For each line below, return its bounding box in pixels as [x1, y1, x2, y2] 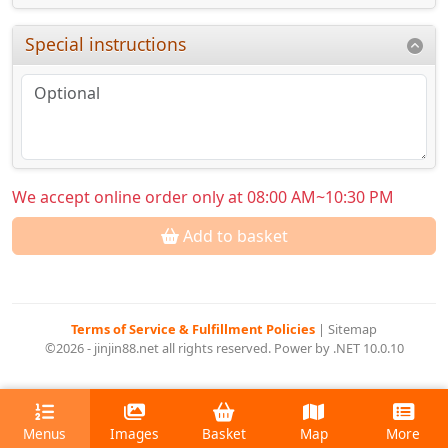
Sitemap [328, 320, 377, 339]
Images [109, 424, 159, 444]
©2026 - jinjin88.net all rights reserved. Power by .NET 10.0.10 [44, 339, 404, 358]
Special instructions [25, 32, 187, 57]
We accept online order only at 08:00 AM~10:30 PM [12, 186, 394, 209]
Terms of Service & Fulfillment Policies [71, 320, 318, 339]
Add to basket [178, 225, 288, 248]
